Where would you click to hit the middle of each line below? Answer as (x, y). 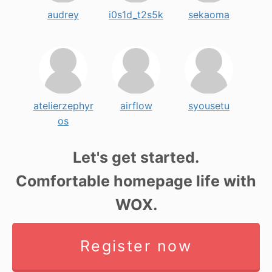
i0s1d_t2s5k (136, 15)
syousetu (209, 106)
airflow (136, 106)
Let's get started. (136, 158)
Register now (136, 246)
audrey (63, 15)
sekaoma (209, 15)
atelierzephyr (63, 106)
